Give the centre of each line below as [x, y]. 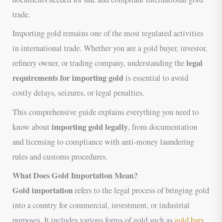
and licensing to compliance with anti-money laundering [104, 141]
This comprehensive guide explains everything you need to [106, 112]
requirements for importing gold [68, 78]
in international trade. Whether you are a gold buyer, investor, [110, 48]
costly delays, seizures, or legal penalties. [79, 93]
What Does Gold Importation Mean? [75, 175]
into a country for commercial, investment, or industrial [101, 205]
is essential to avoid [156, 78]
